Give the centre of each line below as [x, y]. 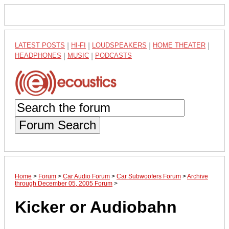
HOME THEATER [179, 45]
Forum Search [58, 125]
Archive [198, 176]
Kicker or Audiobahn [96, 207]
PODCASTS [113, 55]
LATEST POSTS [40, 45]
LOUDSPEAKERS [119, 45]
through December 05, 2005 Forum [64, 183]
